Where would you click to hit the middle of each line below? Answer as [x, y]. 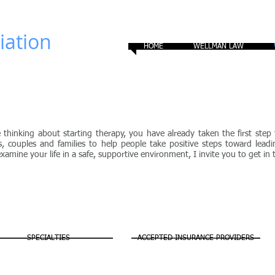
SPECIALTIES [48, 238]
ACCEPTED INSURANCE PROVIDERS [196, 238]
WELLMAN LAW [218, 47]
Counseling [193, 97]
